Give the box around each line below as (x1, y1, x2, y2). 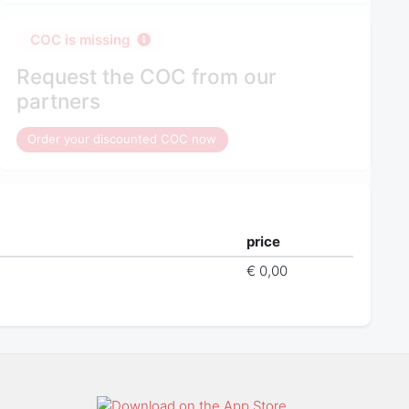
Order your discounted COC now (27, 131, 217, 147)
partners (16, 88, 101, 113)
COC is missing (30, 30, 131, 48)
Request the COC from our (16, 63, 278, 89)
